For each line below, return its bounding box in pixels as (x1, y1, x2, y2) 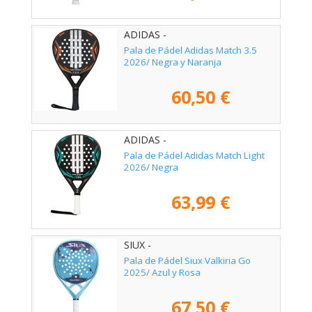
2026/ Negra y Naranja (124, 56, 221, 69)
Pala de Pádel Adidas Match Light (124, 149, 265, 162)
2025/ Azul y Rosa (124, 266, 201, 279)
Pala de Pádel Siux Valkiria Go (124, 254, 251, 267)
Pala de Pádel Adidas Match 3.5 (124, 44, 257, 57)
